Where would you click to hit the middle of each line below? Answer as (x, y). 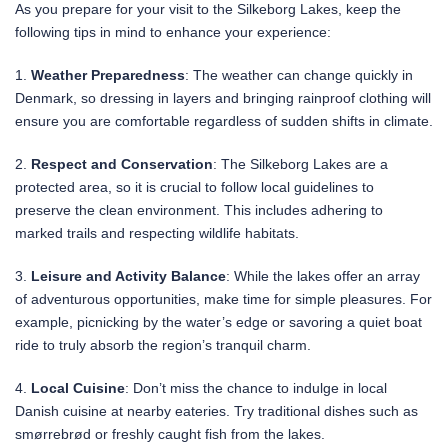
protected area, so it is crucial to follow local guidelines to (194, 187)
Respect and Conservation (122, 164)
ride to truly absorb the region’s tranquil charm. (163, 345)
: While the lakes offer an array (323, 276)
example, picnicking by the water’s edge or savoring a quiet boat (218, 322)
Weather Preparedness (108, 75)
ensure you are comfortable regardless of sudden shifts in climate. (224, 121)
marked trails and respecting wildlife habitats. (157, 233)
